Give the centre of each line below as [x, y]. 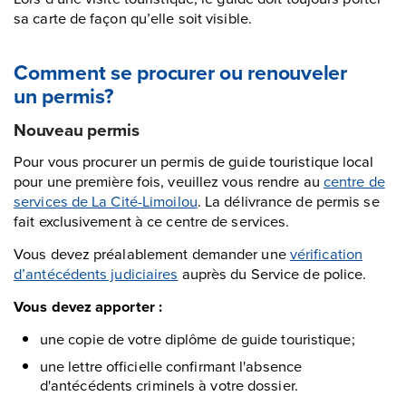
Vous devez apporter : [88, 306]
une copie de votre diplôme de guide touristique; [197, 338]
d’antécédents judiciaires [96, 273]
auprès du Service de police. [272, 273]
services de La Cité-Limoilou [106, 200]
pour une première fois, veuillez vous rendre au [169, 180]
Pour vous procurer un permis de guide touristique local [194, 160]
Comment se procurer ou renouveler [180, 72]
